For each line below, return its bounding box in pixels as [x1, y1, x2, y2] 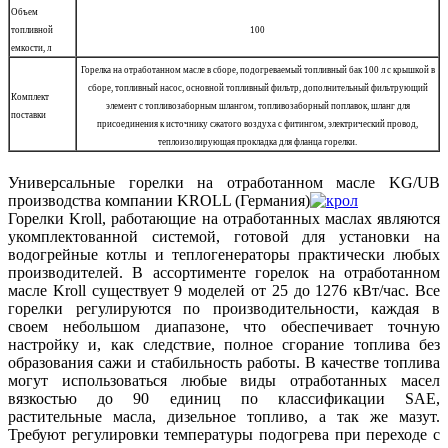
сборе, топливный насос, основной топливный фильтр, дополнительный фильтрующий [87, 82, 428, 93]
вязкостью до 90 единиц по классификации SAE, [8, 390, 440, 408]
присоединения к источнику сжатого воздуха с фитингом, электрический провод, [97, 118, 418, 129]
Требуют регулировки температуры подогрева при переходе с [8, 426, 440, 444]
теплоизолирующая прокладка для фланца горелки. [158, 136, 357, 147]
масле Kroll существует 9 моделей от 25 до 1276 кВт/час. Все [8, 282, 440, 300]
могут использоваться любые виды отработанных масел [8, 372, 440, 390]
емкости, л [11, 42, 51, 53]
